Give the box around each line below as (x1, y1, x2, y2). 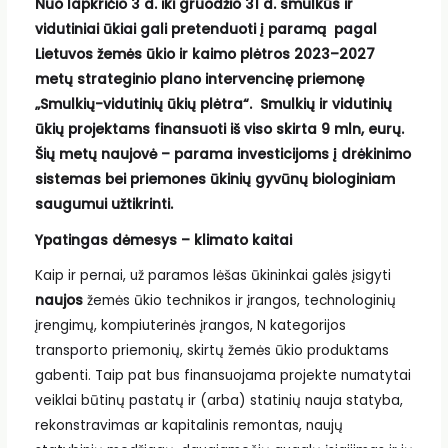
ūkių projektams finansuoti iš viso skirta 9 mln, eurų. (34, 119, 404, 139)
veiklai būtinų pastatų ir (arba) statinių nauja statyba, (34, 391, 403, 411)
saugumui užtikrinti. (34, 194, 177, 214)
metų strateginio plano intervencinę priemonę (34, 69, 364, 89)
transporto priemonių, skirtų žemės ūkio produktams (34, 341, 389, 361)
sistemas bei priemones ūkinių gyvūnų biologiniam (34, 169, 395, 189)
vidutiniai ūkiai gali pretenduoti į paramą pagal (34, 19, 377, 39)
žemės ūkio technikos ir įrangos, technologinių (82, 291, 396, 311)
